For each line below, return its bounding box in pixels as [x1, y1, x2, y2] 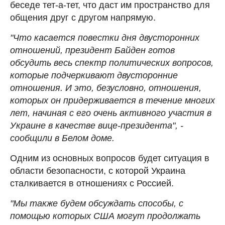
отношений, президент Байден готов [10, 45, 175, 55]
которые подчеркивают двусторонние [10, 70, 178, 80]
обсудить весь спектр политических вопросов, [10, 57, 213, 68]
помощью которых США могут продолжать [10, 210, 200, 221]
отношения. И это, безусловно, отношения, [10, 82, 201, 93]
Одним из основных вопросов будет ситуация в [10, 153, 209, 163]
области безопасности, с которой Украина [10, 165, 185, 176]
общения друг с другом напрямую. [10, 12, 156, 23]
